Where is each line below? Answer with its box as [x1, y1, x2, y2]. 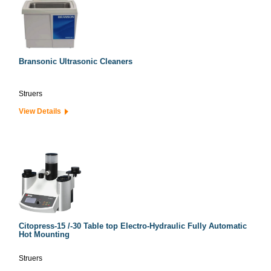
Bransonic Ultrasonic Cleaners [19, 57, 132, 66]
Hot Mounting [19, 230, 70, 239]
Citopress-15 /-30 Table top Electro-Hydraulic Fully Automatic [19, 221, 247, 230]
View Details [19, 107, 65, 116]
